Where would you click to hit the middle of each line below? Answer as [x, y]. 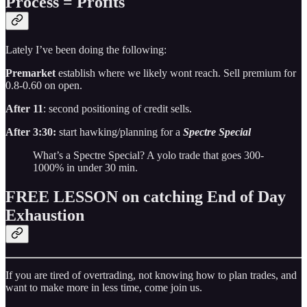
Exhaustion [45, 216]
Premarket [30, 73]
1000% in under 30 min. [85, 168]
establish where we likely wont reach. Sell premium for [176, 73]
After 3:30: [32, 132]
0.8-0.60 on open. [44, 86]
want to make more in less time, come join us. [104, 287]
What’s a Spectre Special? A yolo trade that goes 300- [148, 156]
